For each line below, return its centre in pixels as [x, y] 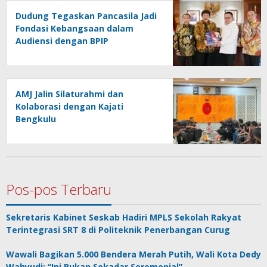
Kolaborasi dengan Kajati [69, 106]
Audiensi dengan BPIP [62, 41]
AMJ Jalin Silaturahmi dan [69, 94]
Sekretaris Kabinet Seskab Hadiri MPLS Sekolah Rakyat [124, 217]
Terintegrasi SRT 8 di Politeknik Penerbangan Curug [118, 229]
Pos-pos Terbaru [59, 189]
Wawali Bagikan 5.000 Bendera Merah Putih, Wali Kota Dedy [133, 254]
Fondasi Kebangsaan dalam [74, 28]
